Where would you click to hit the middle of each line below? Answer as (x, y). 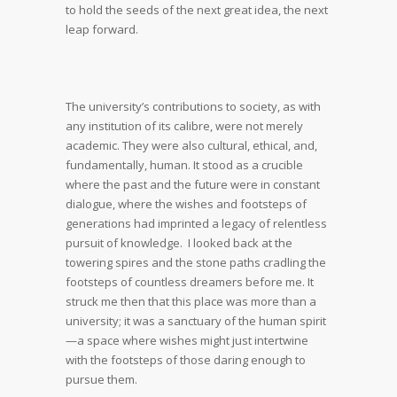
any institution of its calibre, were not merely (184, 126)
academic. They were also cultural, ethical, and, (191, 145)
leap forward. (102, 29)
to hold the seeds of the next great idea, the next (197, 10)
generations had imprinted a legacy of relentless (196, 223)
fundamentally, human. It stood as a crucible (184, 165)
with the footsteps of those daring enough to (186, 360)
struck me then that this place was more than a (191, 301)
